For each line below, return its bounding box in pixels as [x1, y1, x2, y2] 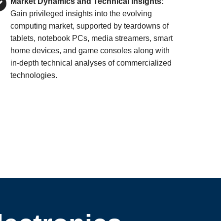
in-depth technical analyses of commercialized [10, 59, 172, 67]
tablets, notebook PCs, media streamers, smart [10, 34, 173, 42]
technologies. [10, 71, 58, 79]
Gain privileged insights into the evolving [10, 9, 152, 18]
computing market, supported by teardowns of [10, 22, 169, 30]
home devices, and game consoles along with [10, 46, 170, 55]
